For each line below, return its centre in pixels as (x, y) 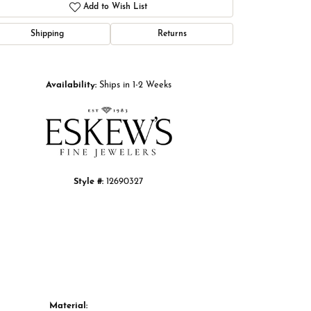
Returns (172, 34)
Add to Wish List (116, 7)
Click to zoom (178, 58)
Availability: (71, 85)
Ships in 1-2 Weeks (135, 85)
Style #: (89, 182)
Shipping (47, 34)
